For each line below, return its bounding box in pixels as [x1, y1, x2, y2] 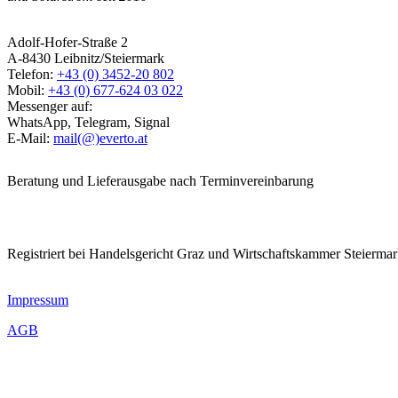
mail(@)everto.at [53, 131, 147, 147]
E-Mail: [7, 131, 53, 147]
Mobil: [7, 83, 48, 99]
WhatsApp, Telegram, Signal [7, 115, 170, 131]
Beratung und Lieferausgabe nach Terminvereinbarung [7, 173, 314, 189]
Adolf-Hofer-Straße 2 [7, 35, 128, 51]
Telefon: [7, 67, 57, 83]
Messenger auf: [7, 99, 92, 115]
